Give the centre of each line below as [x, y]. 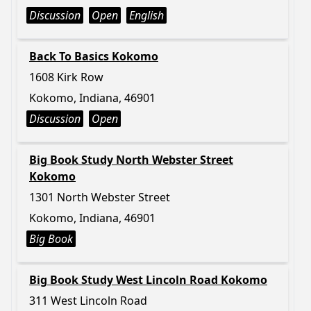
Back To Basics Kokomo [94, 56]
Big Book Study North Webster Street [131, 160]
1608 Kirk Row [66, 77]
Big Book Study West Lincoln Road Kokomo [148, 280]
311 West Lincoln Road [88, 301]
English [146, 15]
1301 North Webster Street [100, 197]
